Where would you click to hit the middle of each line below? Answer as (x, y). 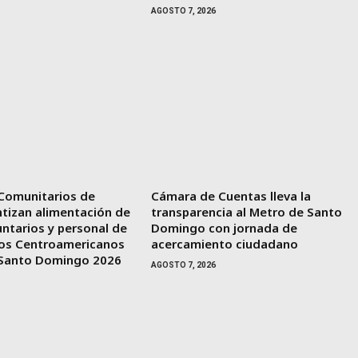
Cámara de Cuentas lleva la (231, 195)
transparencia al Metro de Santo (246, 211)
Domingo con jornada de (224, 227)
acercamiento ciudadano (224, 243)
